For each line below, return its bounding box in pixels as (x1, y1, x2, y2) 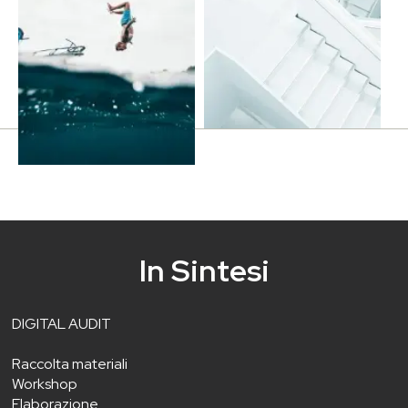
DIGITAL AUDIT (12, 313, 111, 333)
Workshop (12, 373, 77, 393)
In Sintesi (138, 250, 270, 291)
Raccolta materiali (12, 353, 127, 373)
